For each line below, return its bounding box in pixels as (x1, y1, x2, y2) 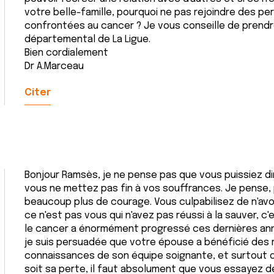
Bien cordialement (24, 48, 108, 58)
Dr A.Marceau (24, 61, 84, 72)
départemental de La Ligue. (24, 34, 150, 45)
